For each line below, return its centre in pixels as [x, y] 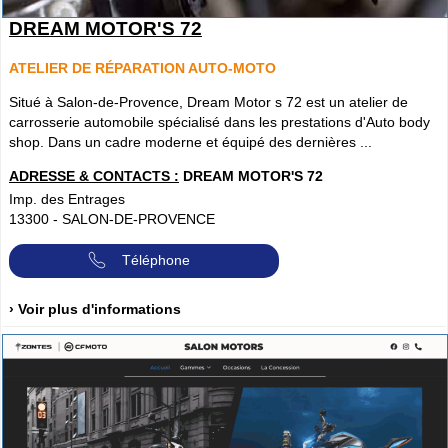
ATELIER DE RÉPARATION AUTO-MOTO [142, 67]
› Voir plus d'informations [95, 309]
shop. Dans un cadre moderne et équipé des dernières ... [190, 141]
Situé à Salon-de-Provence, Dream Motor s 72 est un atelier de [208, 101]
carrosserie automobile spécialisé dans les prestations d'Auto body [219, 121]
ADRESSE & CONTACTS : [94, 176]
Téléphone [156, 259]
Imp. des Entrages [67, 199]
